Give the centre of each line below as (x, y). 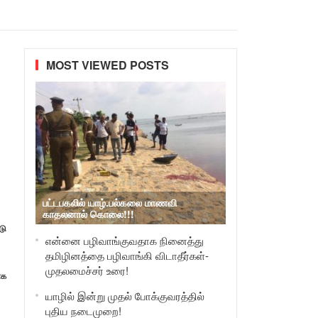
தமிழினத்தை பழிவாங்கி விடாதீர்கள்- (127, 255)
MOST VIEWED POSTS (107, 65)
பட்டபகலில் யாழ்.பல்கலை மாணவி (109, 202)
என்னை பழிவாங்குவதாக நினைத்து (124, 240)
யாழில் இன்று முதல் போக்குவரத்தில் (125, 296)
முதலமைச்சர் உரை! (87, 270)
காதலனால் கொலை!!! (88, 214)
